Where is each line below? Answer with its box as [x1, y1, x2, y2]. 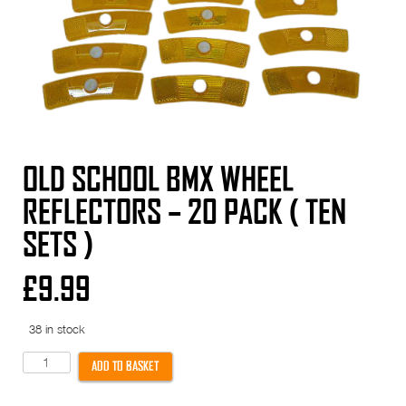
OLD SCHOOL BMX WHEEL [23, 159, 294, 198]
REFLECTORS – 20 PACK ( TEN [23, 192, 346, 230]
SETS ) [23, 225, 93, 263]
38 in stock [29, 321, 86, 336]
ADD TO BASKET [92, 359, 159, 374]
